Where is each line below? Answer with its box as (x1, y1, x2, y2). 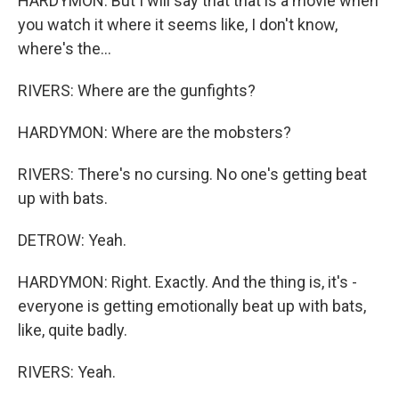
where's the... (18, 38, 111, 58)
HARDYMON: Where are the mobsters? (18, 122, 291, 142)
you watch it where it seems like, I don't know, (18, 14, 338, 34)
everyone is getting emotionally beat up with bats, (18, 296, 366, 315)
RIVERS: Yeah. (18, 362, 116, 381)
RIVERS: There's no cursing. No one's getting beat (18, 164, 367, 183)
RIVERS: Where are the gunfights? (18, 80, 256, 100)
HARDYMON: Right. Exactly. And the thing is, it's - (18, 272, 357, 291)
